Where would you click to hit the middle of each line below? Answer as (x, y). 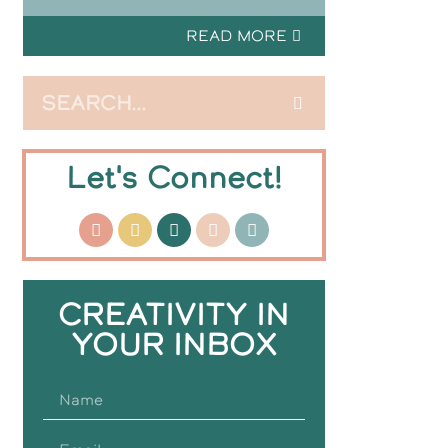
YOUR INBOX (173, 344)
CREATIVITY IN (174, 314)
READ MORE (236, 35)
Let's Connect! (173, 177)
